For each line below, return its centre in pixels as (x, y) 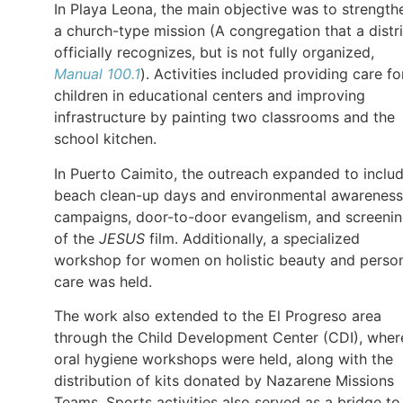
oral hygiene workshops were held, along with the (224, 359)
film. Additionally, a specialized (252, 238)
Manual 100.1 (97, 74)
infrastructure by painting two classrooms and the (224, 117)
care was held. (103, 281)
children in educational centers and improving (210, 96)
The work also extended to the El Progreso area (218, 316)
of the (76, 238)
